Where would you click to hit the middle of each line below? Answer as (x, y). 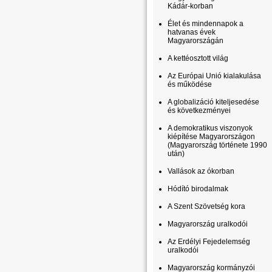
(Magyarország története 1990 (217, 145)
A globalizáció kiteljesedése (213, 102)
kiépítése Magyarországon (211, 137)
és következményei (199, 110)
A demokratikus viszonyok (210, 128)
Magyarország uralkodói (208, 224)
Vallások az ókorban (201, 171)
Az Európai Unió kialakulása (214, 76)
